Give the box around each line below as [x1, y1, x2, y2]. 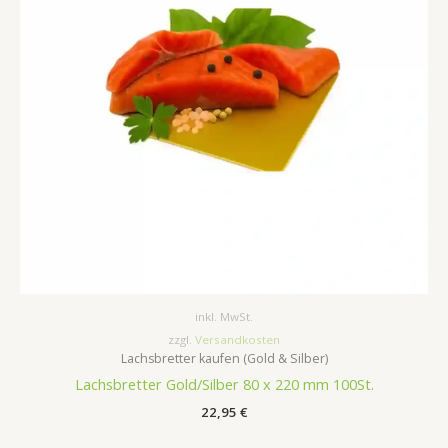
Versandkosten [195, 332, 280, 348]
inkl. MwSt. [195, 309, 253, 325]
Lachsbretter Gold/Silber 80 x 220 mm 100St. [74, 374, 374, 395]
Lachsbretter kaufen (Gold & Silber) [120, 350, 328, 368]
